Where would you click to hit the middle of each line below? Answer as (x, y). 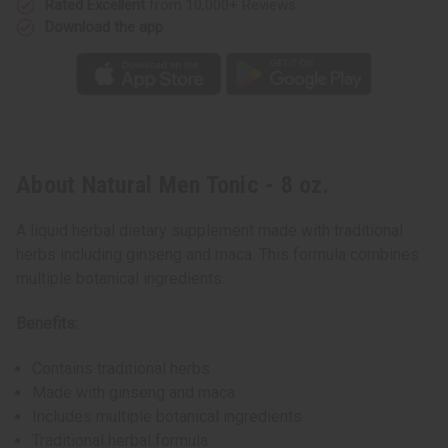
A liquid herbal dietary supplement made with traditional (209, 231)
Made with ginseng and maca (134, 393)
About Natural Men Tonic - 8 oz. (172, 185)
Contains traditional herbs (121, 369)
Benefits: (47, 324)
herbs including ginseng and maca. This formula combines (217, 255)
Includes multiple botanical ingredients (167, 417)
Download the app (104, 26)
